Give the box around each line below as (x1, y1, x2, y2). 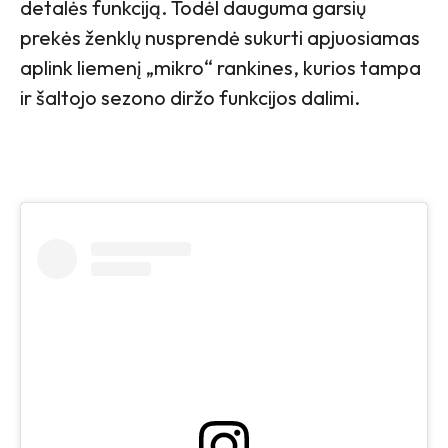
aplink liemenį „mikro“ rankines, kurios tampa (20, 55, 421, 81)
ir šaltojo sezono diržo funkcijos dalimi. (20, 85, 360, 111)
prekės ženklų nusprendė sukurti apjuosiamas (20, 25, 420, 51)
